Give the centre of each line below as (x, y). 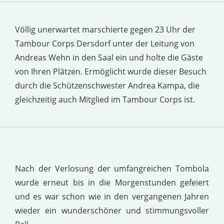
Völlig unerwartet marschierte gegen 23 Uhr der (105, 29)
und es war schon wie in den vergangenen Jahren (112, 196)
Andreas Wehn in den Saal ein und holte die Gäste (109, 57)
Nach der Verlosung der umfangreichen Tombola (112, 168)
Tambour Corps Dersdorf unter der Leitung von (105, 43)
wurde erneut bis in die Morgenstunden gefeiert (112, 182)
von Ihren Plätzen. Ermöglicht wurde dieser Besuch (111, 71)
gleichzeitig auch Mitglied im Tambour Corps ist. (105, 99)
